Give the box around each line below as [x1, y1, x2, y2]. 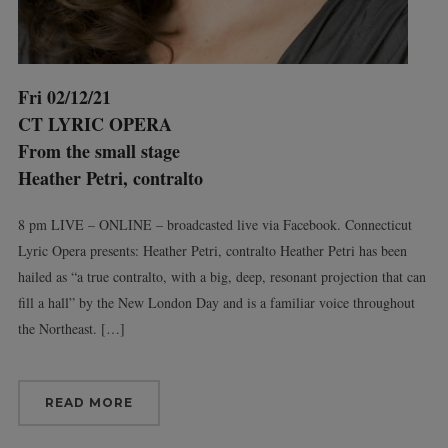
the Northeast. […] [17, 319, 125, 339]
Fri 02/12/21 [17, 84, 111, 111]
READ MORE [44, 395, 133, 411]
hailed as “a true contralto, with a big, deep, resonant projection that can [17, 267, 426, 287]
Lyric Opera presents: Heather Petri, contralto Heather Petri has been [17, 241, 407, 261]
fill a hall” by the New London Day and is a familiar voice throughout [17, 293, 415, 313]
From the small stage [17, 138, 180, 165]
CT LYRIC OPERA [17, 111, 172, 138]
